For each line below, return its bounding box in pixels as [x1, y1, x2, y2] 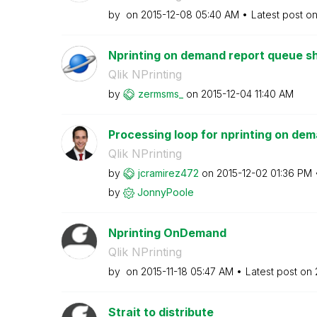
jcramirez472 [137, 166, 199, 179]
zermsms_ [137, 87, 183, 100]
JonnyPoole [137, 185, 194, 198]
